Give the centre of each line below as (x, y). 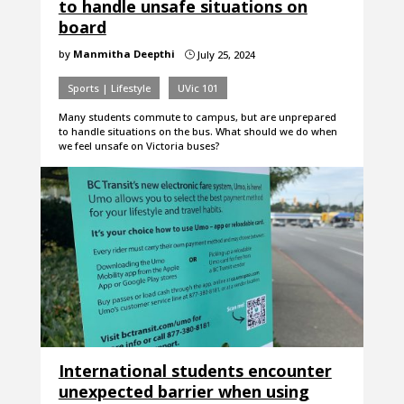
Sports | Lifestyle (109, 88)
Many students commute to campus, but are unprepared (197, 117)
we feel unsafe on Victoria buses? (138, 146)
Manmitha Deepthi (124, 54)
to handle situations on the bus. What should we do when (197, 132)
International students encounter (195, 371)
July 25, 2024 (225, 55)
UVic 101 (197, 88)
